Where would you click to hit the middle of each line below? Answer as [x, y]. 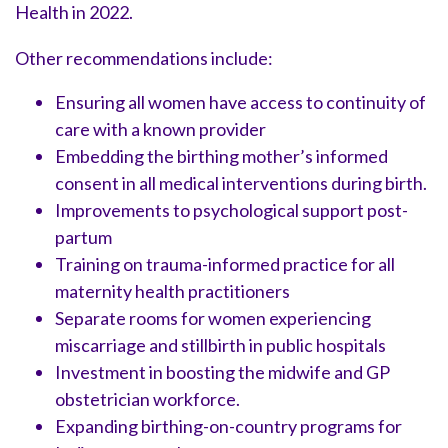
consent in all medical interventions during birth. [241, 182]
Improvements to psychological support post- [231, 209]
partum [83, 236]
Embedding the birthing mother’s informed [221, 155]
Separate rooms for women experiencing [213, 317]
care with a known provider [160, 128]
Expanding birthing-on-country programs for [228, 425]
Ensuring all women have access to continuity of [240, 101]
